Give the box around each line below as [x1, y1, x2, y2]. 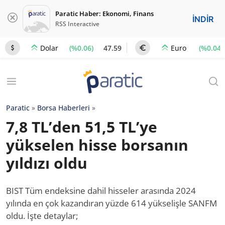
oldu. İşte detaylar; [6, 210, 78, 221]
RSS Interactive [55, 20, 99, 28]
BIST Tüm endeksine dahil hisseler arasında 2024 [6, 185, 196, 196]
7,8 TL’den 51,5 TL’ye [6, 117, 157, 137]
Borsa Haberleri [37, 103, 90, 113]
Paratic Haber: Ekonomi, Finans [55, 9, 154, 18]
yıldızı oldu [6, 153, 87, 173]
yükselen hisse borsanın [6, 135, 188, 155]
